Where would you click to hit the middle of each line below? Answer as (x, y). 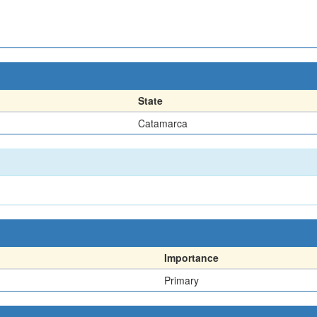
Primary (181, 280)
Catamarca (163, 123)
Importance (191, 258)
